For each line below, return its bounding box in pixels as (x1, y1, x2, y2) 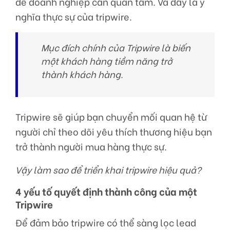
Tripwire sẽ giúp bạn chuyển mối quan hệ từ (15, 110, 207, 124)
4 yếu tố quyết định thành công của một (15, 184, 197, 199)
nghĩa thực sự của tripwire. (15, 10, 132, 24)
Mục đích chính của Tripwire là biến (41, 41, 190, 54)
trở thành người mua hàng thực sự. (15, 140, 167, 154)
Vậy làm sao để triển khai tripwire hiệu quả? (15, 163, 201, 177)
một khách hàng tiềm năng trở (41, 54, 172, 68)
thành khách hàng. (41, 67, 123, 81)
